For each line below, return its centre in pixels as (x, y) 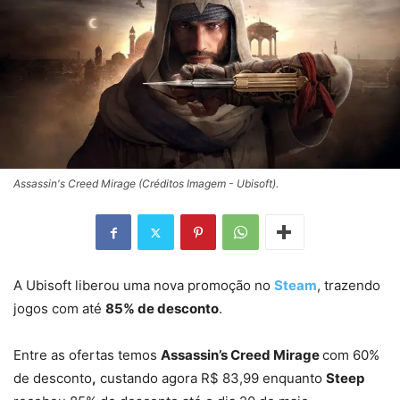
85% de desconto (162, 309)
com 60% (351, 355)
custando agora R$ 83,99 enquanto (211, 379)
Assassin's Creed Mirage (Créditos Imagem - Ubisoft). (146, 184)
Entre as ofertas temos (87, 355)
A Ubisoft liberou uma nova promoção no (144, 286)
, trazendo (349, 286)
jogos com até (59, 309)
